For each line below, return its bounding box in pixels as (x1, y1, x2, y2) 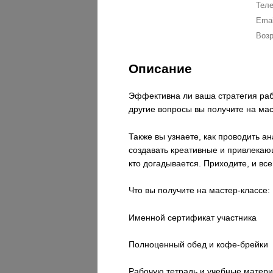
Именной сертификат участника (129, 212, 257, 222)
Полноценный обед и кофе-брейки (129, 239, 269, 249)
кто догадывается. (129, 158, 202, 168)
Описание (129, 62, 193, 76)
